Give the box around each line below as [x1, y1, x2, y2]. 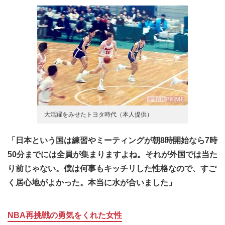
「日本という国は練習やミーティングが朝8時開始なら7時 [8, 136, 217, 145]
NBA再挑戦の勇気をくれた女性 [8, 211, 122, 220]
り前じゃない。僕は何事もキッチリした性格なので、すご [8, 164, 216, 173]
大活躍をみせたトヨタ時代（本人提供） [44, 111, 153, 119]
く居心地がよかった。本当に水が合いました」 [8, 178, 176, 187]
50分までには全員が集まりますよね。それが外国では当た [8, 150, 217, 159]
